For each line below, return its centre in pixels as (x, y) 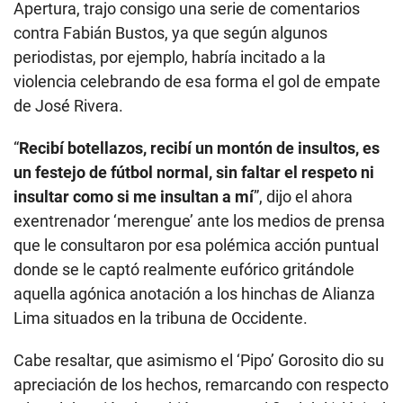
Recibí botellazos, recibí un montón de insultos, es (199, 148)
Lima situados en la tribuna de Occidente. (161, 318)
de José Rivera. (68, 106)
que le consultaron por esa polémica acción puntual (196, 246)
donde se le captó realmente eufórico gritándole (184, 270)
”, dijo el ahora (303, 197)
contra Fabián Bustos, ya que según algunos (170, 33)
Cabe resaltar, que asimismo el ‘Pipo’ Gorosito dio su (199, 361)
